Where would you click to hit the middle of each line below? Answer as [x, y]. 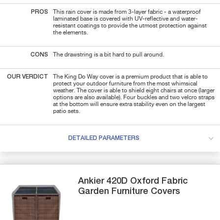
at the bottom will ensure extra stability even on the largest [129, 104]
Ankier [93, 181]
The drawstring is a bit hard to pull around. [109, 55]
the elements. [70, 33]
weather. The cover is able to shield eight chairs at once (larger [134, 91]
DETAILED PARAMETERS [104, 138]
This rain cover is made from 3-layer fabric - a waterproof [127, 12]
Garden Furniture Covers [129, 191]
